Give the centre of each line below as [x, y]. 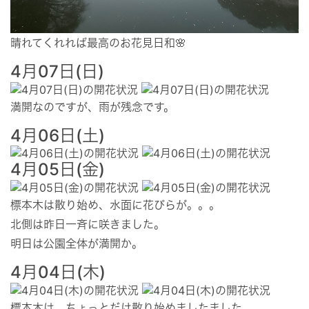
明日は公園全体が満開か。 [77, 243]
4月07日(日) [57, 71]
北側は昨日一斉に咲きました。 [88, 224]
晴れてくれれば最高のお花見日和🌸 [98, 42]
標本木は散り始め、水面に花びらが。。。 [115, 205]
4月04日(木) [58, 272]
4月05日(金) [58, 170]
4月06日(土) [58, 135]
